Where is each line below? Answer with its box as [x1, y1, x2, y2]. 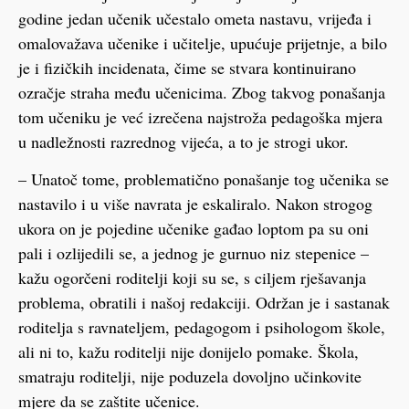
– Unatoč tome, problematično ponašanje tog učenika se [18, 168, 389, 191]
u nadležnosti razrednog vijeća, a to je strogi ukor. [18, 130, 349, 152]
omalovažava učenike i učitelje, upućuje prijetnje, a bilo [18, 31, 387, 54]
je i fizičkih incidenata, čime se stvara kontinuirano [18, 56, 356, 79]
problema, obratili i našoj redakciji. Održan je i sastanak [18, 291, 390, 314]
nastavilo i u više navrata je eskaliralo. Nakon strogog [18, 193, 372, 215]
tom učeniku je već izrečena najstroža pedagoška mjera [18, 105, 383, 128]
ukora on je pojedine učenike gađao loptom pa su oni [18, 217, 369, 240]
